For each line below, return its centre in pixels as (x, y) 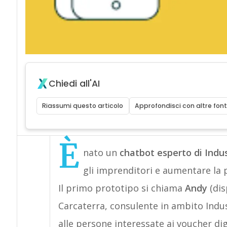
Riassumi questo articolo (83, 106)
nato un (101, 153)
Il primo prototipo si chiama (121, 188)
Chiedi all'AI (74, 84)
